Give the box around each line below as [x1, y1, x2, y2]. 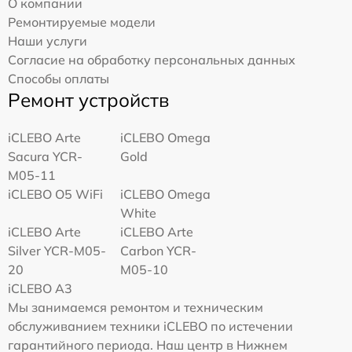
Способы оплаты [8, 70, 109, 86]
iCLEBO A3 [8, 280, 72, 296]
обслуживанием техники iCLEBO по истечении [8, 317, 293, 334]
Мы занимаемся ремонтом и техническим [8, 299, 263, 315]
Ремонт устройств [8, 87, 169, 112]
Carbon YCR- [120, 242, 197, 258]
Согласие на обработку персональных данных [8, 51, 295, 68]
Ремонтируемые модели [8, 13, 156, 30]
